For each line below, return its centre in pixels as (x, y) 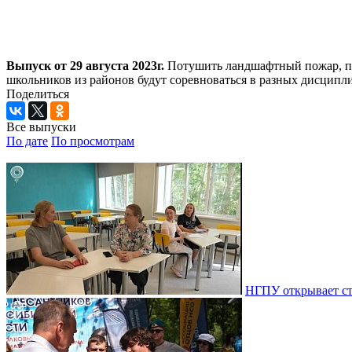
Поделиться (38, 93)
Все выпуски (41, 126)
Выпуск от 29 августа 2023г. (85, 65)
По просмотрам (93, 141)
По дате (27, 141)
